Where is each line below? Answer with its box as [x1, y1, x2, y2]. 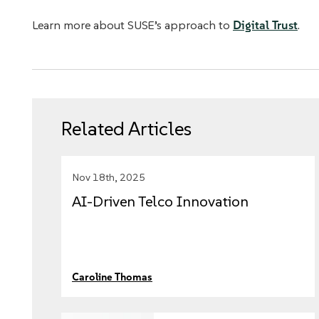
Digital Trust [233, 18, 298, 33]
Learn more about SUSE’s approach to [32, 18, 233, 33]
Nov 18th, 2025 [72, 171, 145, 184]
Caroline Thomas [72, 271, 152, 284]
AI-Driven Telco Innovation [72, 192, 249, 211]
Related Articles [61, 117, 192, 141]
